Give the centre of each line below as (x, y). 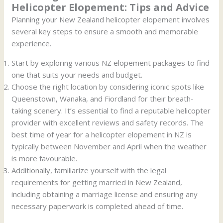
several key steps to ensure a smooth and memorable (105, 31)
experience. (33, 43)
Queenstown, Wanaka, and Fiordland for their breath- (103, 98)
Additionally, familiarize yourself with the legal (89, 170)
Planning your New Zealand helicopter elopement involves (111, 19)
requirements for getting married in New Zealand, (97, 182)
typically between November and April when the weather (109, 146)
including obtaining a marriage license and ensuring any (105, 194)
